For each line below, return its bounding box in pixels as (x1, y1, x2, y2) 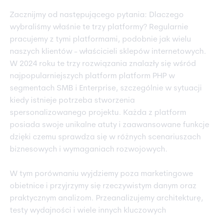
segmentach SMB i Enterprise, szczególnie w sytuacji (10, 85, 202, 93)
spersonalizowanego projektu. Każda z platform (10, 109, 186, 117)
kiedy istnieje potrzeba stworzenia (10, 97, 135, 105)
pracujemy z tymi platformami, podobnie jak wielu (10, 36, 191, 44)
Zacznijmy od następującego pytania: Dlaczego (10, 11, 184, 20)
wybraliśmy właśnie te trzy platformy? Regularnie (10, 23, 188, 32)
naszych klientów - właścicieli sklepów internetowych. (10, 48, 206, 56)
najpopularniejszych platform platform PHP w (10, 72, 175, 81)
